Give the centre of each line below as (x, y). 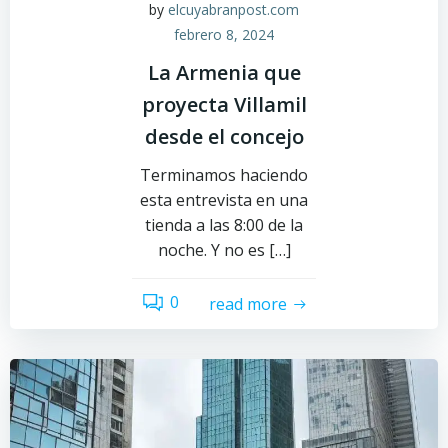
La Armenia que (224, 72)
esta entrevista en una (224, 200)
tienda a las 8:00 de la (224, 225)
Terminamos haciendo (224, 175)
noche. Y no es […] (224, 250)
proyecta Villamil (224, 104)
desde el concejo (224, 136)
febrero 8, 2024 (224, 34)
